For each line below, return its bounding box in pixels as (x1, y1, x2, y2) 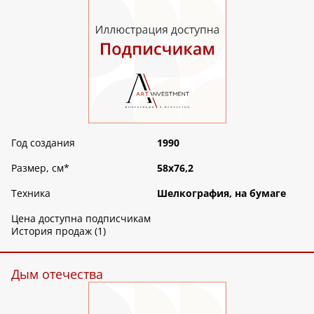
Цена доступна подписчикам (11, 211, 151, 225)
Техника (11, 186, 50, 200)
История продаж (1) (11, 224, 106, 238)
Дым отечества (11, 265, 103, 282)
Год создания (11, 135, 75, 149)
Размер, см (11, 161, 64, 175)
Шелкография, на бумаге (157, 186, 286, 200)
